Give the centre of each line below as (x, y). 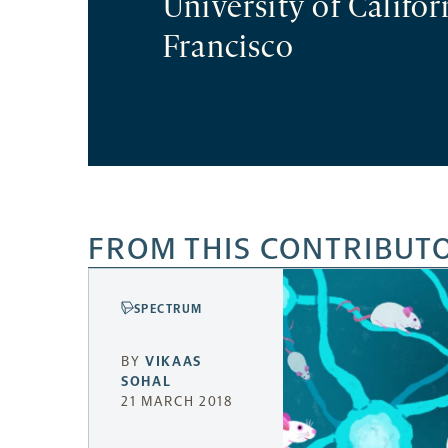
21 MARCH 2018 (177, 401)
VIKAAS (174, 361)
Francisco (228, 50)
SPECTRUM (168, 309)
